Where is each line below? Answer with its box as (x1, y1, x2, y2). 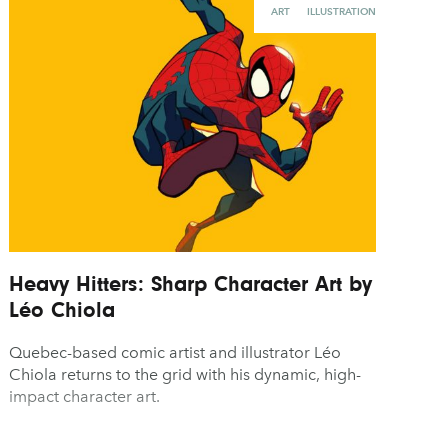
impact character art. (9, 387, 161, 407)
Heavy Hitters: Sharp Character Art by (9, 271, 373, 297)
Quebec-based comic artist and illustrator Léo (9, 343, 342, 363)
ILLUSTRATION (306, 5, 376, 19)
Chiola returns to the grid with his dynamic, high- (9, 365, 362, 385)
